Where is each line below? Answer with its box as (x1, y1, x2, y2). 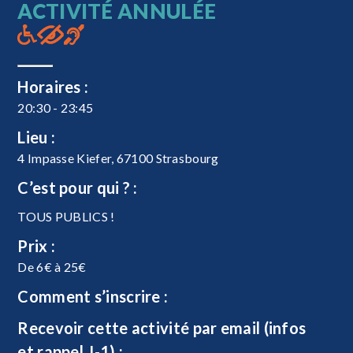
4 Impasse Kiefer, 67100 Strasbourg (17, 150, 219, 165)
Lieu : (17, 127, 56, 147)
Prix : (17, 236, 56, 255)
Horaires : (17, 76, 89, 96)
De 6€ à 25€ (17, 258, 87, 274)
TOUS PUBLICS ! (17, 208, 115, 224)
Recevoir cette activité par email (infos (17, 318, 307, 337)
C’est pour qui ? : (17, 177, 138, 197)
